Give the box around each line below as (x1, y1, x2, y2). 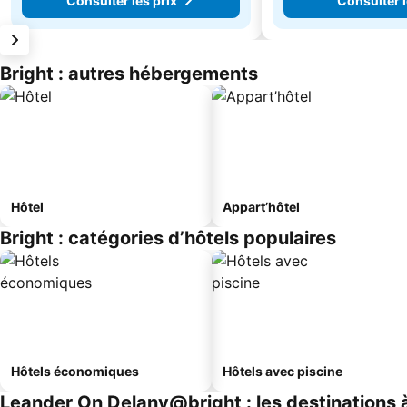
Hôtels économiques (11, 363, 139, 379)
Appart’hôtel (223, 199, 300, 214)
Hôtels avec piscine (223, 363, 342, 379)
